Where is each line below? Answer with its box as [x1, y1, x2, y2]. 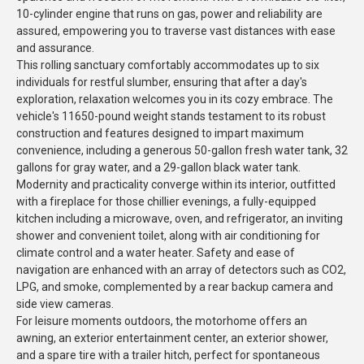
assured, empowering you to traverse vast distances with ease [16, 24, 336, 37]
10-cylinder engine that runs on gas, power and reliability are [16, 7, 323, 20]
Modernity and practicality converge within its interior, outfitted [16, 178, 336, 191]
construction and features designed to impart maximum [16, 127, 304, 140]
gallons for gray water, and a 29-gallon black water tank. [16, 161, 301, 174]
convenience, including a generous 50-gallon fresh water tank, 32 [16, 144, 348, 157]
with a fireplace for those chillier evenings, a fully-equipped [16, 195, 316, 208]
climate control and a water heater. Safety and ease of [16, 246, 295, 259]
